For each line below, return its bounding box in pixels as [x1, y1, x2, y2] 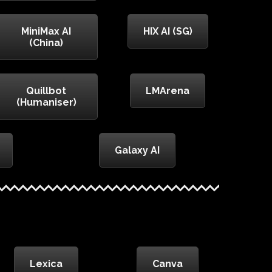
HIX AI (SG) [143, 25, 192, 38]
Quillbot [26, 85, 66, 97]
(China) [29, 37, 63, 49]
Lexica [30, 258, 63, 270]
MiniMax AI [21, 25, 71, 38]
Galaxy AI [115, 144, 160, 157]
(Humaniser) [16, 97, 76, 109]
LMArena [146, 85, 189, 97]
